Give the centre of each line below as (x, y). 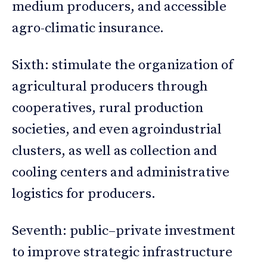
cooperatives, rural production (108, 108)
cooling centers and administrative (121, 172)
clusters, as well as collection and (114, 151)
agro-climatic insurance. (88, 28)
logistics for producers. (84, 194)
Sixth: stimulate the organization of (122, 65)
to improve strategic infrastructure (122, 252)
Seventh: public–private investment (124, 231)
